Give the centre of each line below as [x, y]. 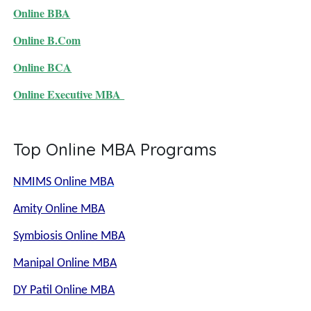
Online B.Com [47, 40]
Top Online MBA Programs [115, 149]
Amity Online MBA [59, 209]
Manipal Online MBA [65, 263]
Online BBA [42, 13]
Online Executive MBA [69, 94]
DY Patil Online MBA [64, 291]
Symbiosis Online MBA [69, 236]
